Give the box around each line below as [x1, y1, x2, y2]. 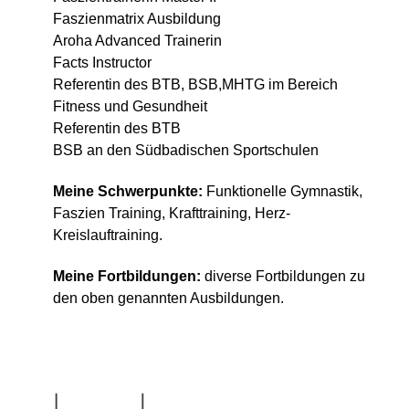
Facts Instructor [53, 55, 152, 71]
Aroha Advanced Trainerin [53, 33, 222, 49]
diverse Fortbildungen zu [204, 267, 365, 284]
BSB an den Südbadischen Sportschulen [53, 142, 319, 159]
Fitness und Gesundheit [53, 99, 207, 115]
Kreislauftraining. [53, 227, 163, 244]
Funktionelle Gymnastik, [206, 184, 362, 200]
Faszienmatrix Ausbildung [53, 11, 221, 27]
